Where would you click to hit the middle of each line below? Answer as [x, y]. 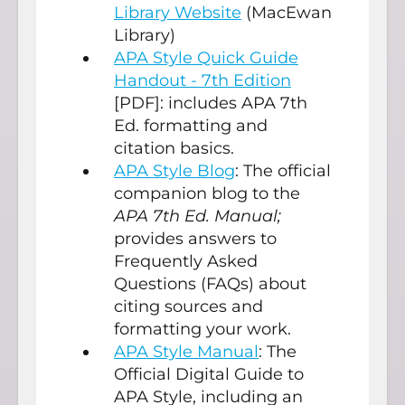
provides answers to [195, 239]
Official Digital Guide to [209, 375]
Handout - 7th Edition [202, 81]
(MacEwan [287, 13]
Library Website [178, 13]
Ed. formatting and [191, 126]
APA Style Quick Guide [206, 58]
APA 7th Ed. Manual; [198, 217]
